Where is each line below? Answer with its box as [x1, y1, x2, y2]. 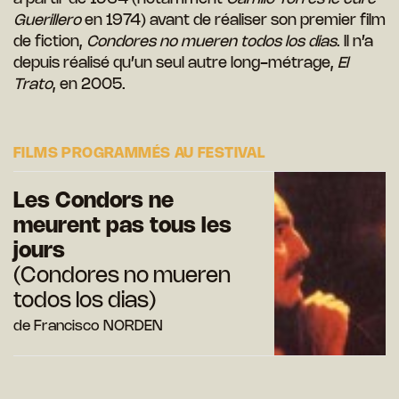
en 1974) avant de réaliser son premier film [81, 13, 386, 28]
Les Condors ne [13, 191, 174, 213]
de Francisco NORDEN [13, 320, 163, 334]
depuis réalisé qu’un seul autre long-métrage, [13, 56, 338, 71]
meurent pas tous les [13, 216, 232, 238]
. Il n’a [337, 35, 373, 50]
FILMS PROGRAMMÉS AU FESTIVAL [13, 147, 266, 161]
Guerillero [13, 13, 81, 28]
